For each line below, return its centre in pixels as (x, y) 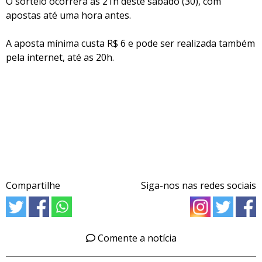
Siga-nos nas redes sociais (199, 185)
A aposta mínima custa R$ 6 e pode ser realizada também (130, 43)
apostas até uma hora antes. (68, 15)
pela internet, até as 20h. (60, 57)
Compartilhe (33, 185)
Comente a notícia (136, 238)
